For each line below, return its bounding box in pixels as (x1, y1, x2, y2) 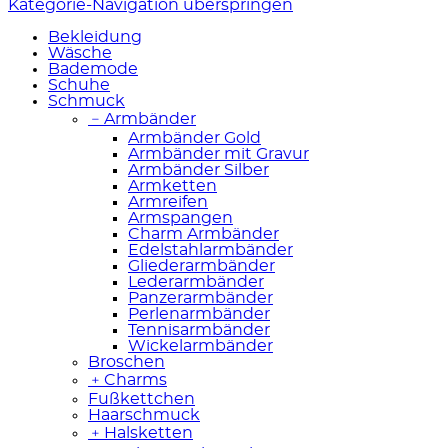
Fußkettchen (88, 390, 195, 407)
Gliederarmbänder (128, 257, 275, 274)
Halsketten (104, 424, 193, 441)
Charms (104, 371, 167, 388)
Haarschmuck (88, 406, 200, 423)
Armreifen (128, 193, 208, 210)
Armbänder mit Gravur (128, 145, 309, 162)
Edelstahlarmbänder (128, 241, 293, 258)
